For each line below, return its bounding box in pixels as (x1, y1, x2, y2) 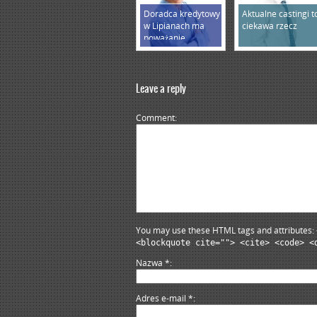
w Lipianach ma (144, 20, 204, 32)
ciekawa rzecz (242, 20, 297, 32)
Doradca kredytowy (144, 8, 220, 20)
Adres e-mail (136, 292, 188, 304)
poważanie (144, 32, 185, 44)
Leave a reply (136, 81, 186, 96)
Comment (136, 112, 175, 124)
